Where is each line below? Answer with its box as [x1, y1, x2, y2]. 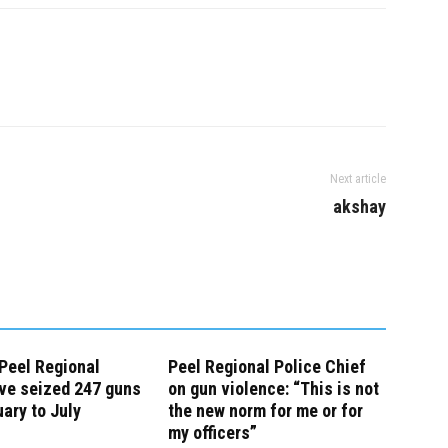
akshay [333, 196, 386, 218]
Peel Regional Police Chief [168, 356, 366, 378]
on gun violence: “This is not [168, 378, 379, 400]
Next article [330, 172, 386, 187]
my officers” [168, 422, 257, 444]
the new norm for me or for [168, 400, 363, 422]
